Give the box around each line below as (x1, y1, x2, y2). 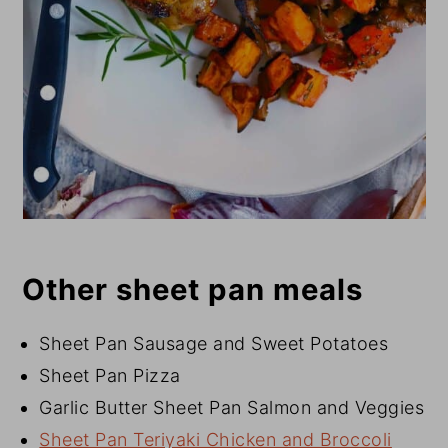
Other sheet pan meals (22, 272, 364, 308)
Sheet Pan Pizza (39, 365, 181, 387)
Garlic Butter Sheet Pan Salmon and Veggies (39, 397, 425, 419)
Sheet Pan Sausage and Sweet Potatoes (39, 333, 389, 355)
